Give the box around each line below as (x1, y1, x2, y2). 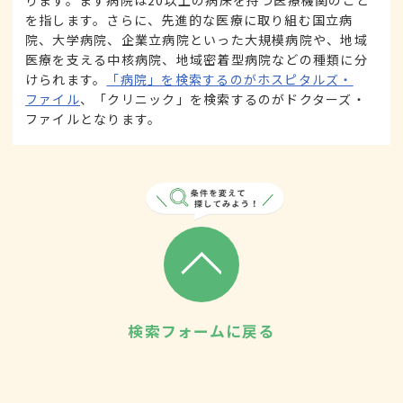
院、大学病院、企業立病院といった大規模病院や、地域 (25, 30, 368, 49)
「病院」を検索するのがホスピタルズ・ (106, 69, 354, 88)
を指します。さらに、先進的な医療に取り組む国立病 (25, 10, 354, 29)
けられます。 (25, 69, 107, 88)
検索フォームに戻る (128, 319, 275, 342)
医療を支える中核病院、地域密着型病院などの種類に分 (25, 49, 368, 68)
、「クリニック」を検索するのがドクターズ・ (79, 89, 366, 108)
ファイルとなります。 (25, 109, 162, 128)
